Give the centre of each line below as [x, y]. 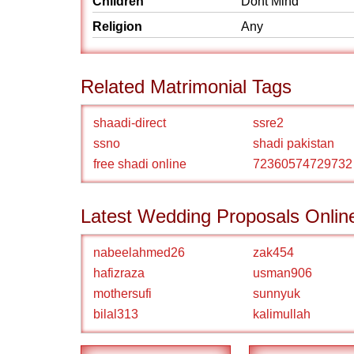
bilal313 [116, 314]
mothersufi [122, 294]
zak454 [273, 252]
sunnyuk [277, 294]
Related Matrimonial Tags [186, 87]
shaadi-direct [130, 123]
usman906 [282, 273]
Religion [117, 26]
